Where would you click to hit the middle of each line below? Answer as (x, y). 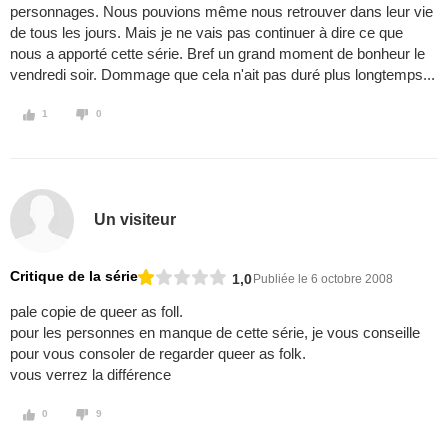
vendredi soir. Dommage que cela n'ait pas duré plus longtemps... (222, 75)
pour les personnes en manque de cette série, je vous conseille (215, 333)
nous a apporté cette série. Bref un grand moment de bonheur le (217, 54)
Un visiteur (135, 219)
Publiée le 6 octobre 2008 (323, 278)
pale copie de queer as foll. (96, 312)
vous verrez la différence (90, 375)
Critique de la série (74, 276)
